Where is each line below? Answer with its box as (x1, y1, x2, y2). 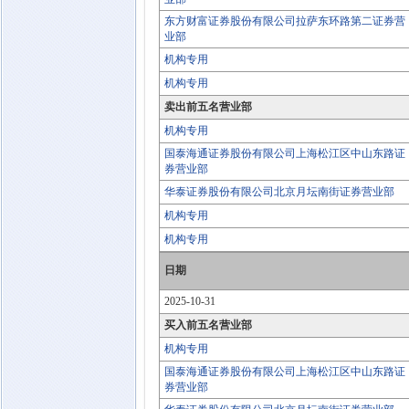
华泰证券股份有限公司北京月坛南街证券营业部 (164, 185, 394, 198)
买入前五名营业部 (164, 319, 252, 331)
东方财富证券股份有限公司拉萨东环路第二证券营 (164, 15, 405, 27)
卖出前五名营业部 (164, 100, 252, 113)
